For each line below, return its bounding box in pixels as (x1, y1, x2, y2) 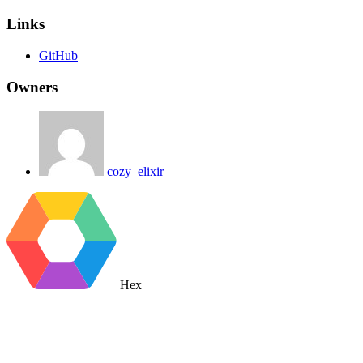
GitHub (39, 48, 78, 62)
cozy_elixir (107, 164, 164, 179)
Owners (6, 78, 58, 96)
